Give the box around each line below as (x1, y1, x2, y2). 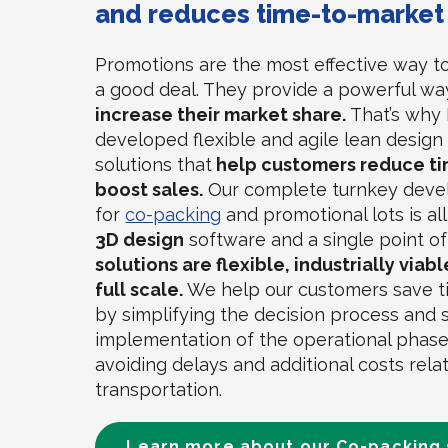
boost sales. (95, 179, 204, 200)
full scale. (95, 279, 184, 300)
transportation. (95, 379, 223, 400)
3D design (95, 229, 185, 250)
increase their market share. (95, 104, 347, 125)
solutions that (95, 154, 213, 175)
